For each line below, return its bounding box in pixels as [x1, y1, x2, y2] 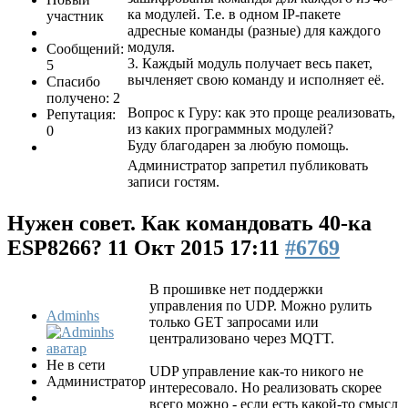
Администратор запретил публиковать [127, 158, 368, 174]
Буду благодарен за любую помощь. [127, 138, 349, 154]
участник [46, 8, 104, 25]
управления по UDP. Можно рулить [149, 298, 372, 314]
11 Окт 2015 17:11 [107, 236, 285, 260]
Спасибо [46, 74, 100, 90]
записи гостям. [127, 174, 219, 190]
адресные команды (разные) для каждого [127, 23, 381, 39]
